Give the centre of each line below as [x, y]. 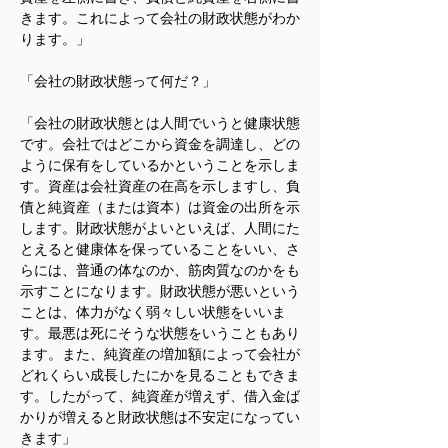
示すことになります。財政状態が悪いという [160, 291]
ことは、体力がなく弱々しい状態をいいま [153, 312]
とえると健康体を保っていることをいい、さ [160, 249]
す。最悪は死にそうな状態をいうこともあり [160, 333]
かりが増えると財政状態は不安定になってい [160, 417]
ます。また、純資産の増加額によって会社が [160, 354]
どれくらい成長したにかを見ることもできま [160, 375]
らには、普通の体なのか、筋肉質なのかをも [160, 270]
